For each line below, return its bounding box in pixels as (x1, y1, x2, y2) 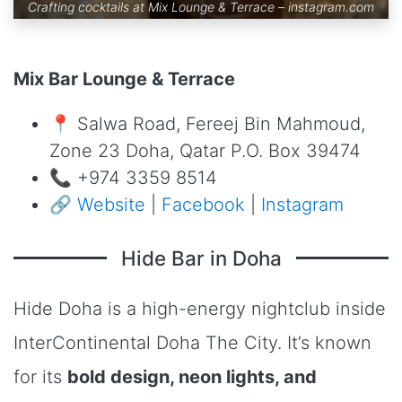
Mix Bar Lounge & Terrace (13, 67, 235, 90)
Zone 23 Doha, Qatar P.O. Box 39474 (49, 139, 361, 162)
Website (77, 193, 145, 215)
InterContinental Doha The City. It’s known (13, 331, 371, 354)
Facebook (162, 193, 245, 215)
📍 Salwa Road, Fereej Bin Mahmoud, (49, 112, 365, 135)
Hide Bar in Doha (120, 245, 282, 270)
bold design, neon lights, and (67, 365, 317, 388)
